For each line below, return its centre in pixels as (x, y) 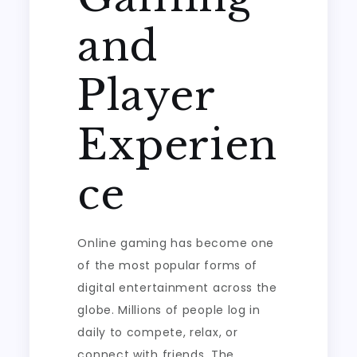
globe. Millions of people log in (169, 310)
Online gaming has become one (176, 243)
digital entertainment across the (177, 288)
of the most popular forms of (168, 265)
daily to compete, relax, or (158, 332)
